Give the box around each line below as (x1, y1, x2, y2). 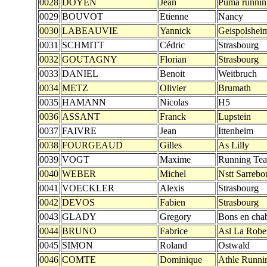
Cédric (160, 40, 185, 50)
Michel (160, 169, 186, 179)
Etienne (160, 11, 188, 21)
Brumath (218, 83, 251, 93)
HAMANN (62, 97, 106, 107)
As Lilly (218, 140, 249, 150)
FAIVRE (62, 126, 97, 136)
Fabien (160, 197, 185, 207)
